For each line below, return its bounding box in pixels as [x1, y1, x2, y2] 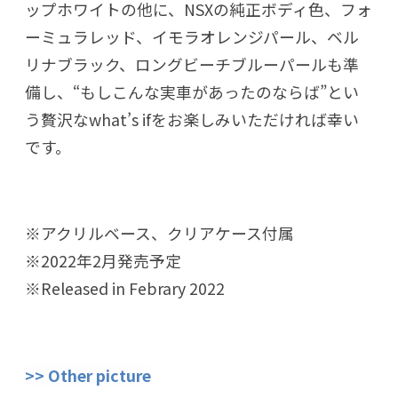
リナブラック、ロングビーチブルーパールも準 [25, 52, 359, 76]
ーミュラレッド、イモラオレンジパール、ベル [25, 24, 359, 48]
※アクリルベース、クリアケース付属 [25, 221, 294, 245]
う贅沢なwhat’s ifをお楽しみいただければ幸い [25, 107, 359, 131]
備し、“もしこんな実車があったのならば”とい [25, 79, 359, 103]
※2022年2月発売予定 [25, 249, 181, 273]
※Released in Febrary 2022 [25, 276, 225, 300]
